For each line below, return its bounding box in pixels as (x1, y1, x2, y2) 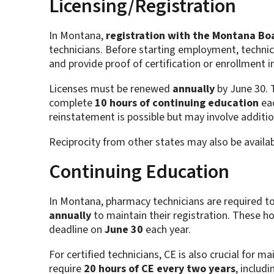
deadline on (48, 222, 105, 238)
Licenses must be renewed (48, 81, 172, 97)
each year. (143, 222, 193, 238)
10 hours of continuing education (94, 95, 259, 111)
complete (48, 95, 95, 111)
